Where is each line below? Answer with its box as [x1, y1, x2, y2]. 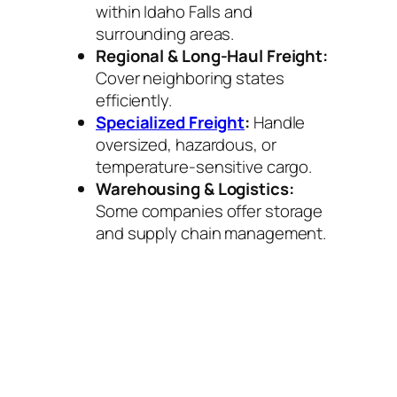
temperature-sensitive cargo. [96, 154, 313, 178]
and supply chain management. [96, 221, 327, 245]
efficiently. [96, 88, 172, 112]
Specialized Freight [96, 110, 245, 134]
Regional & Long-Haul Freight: [96, 43, 329, 67]
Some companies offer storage [96, 198, 323, 222]
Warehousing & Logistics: [96, 176, 294, 200]
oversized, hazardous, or [96, 132, 276, 156]
